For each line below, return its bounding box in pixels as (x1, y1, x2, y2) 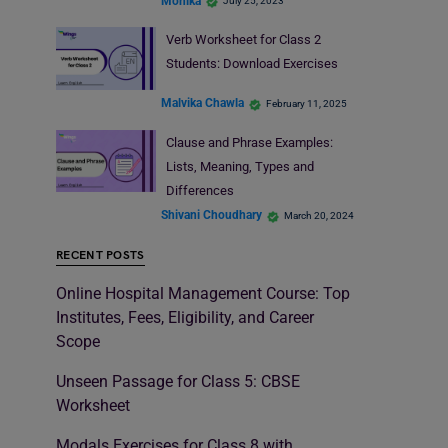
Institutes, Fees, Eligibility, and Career (56, 307, 314, 327)
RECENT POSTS (56, 247, 145, 263)
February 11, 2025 (266, 97, 347, 109)
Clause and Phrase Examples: (165, 134, 333, 150)
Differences (165, 182, 237, 198)
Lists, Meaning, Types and (165, 158, 314, 174)
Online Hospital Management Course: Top (56, 283, 350, 303)
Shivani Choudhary (161, 208, 262, 223)
